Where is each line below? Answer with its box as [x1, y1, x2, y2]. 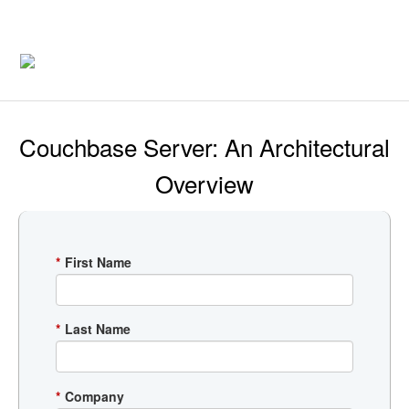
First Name [65, 253, 131, 272]
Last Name [65, 320, 131, 339]
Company [65, 386, 124, 405]
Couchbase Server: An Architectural [19, 130, 390, 163]
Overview [155, 166, 254, 200]
